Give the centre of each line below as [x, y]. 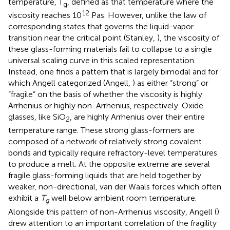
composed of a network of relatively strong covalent [105, 142]
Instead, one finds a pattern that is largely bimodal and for [113, 72]
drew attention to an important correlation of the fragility [112, 223]
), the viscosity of [188, 38]
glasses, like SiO [37, 117]
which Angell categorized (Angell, [70, 83]
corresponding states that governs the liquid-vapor [101, 27]
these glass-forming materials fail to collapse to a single [110, 49]
